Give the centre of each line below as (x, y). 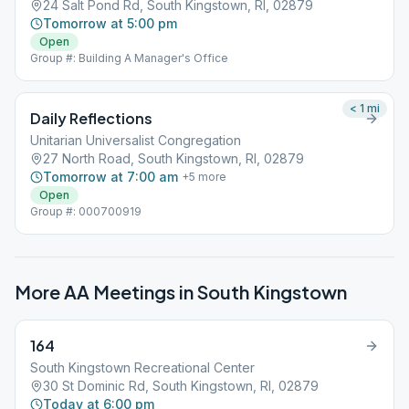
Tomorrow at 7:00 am (110, 177)
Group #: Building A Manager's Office (129, 58)
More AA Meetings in (106, 292)
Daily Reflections (91, 118)
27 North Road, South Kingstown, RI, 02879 (173, 158)
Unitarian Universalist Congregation (136, 140)
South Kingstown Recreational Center (142, 367)
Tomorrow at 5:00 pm (110, 23)
